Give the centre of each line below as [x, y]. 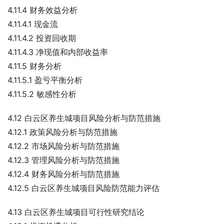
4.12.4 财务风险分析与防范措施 [63, 174]
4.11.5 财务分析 [34, 66]
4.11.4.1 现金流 [33, 24]
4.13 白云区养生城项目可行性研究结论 [76, 212]
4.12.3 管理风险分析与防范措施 [63, 160]
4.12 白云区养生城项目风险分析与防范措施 [84, 118]
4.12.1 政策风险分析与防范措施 [62, 132]
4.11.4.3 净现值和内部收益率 [58, 52]
